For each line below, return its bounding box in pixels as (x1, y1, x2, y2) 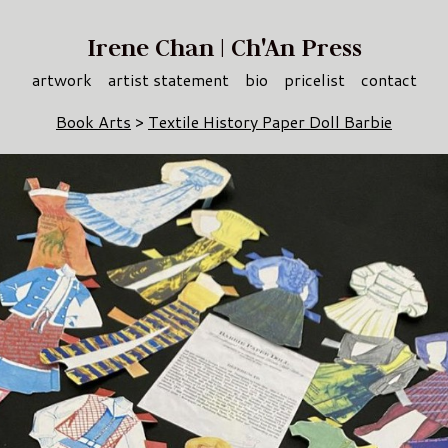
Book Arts (56, 110, 131, 134)
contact (360, 67, 417, 91)
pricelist (283, 67, 345, 91)
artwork (31, 67, 92, 91)
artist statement (107, 67, 229, 91)
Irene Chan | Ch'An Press (86, 32, 362, 64)
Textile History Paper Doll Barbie (148, 110, 392, 134)
